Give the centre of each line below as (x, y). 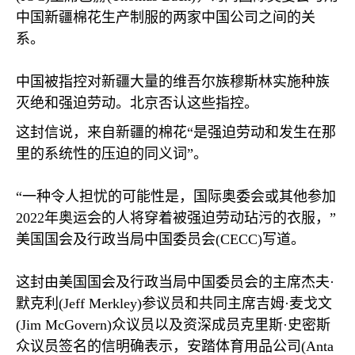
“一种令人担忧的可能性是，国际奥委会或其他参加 (176, 197)
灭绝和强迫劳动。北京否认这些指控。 (137, 103)
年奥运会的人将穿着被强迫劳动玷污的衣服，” (190, 218)
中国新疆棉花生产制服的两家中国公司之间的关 (166, 17)
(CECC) (239, 239)
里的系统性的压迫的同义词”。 (112, 154)
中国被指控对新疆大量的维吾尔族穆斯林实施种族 (173, 82)
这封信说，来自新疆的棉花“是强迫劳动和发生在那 (176, 132)
